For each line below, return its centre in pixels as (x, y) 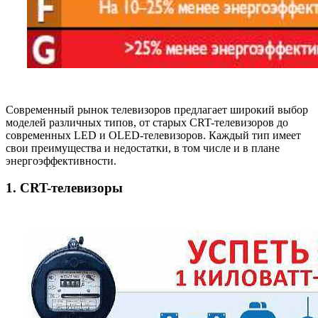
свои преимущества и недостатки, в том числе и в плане (143, 148)
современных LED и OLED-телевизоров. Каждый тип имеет (153, 135)
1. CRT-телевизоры (64, 188)
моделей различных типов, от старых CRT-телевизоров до (147, 122)
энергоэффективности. (61, 160)
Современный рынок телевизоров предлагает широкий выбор (157, 109)
